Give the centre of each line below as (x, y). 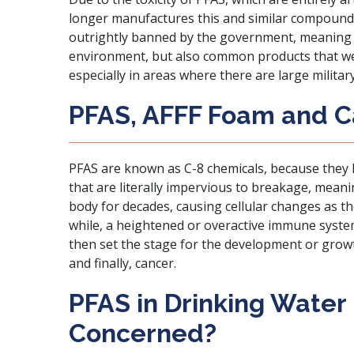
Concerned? (143, 333)
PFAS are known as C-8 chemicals (166, 168)
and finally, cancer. (122, 263)
